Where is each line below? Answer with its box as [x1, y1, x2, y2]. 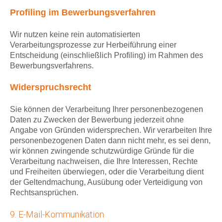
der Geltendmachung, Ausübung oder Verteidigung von [10, 178, 203, 187]
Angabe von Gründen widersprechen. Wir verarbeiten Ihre [10, 126, 212, 135]
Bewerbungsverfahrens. [10, 61, 94, 70]
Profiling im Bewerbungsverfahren [10, 7, 156, 18]
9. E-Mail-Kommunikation [10, 209, 104, 220]
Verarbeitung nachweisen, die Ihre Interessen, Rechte [10, 157, 198, 166]
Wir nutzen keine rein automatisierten [10, 30, 140, 39]
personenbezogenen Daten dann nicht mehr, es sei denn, [10, 136, 211, 145]
